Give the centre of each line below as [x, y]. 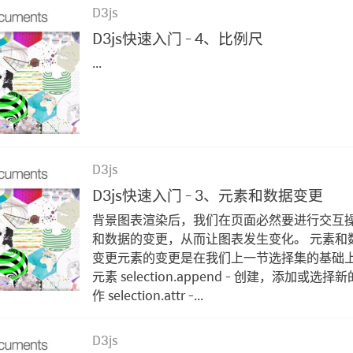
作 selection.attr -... [148, 295]
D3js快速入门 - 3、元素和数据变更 [208, 194]
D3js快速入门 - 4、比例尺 [178, 37]
